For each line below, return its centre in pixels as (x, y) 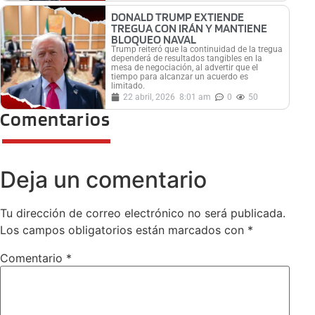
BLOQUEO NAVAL (154, 39)
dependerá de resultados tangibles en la (187, 58)
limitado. (128, 85)
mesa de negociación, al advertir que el (185, 67)
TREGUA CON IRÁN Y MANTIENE (189, 28)
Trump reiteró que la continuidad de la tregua (197, 49)
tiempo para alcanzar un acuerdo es (180, 76)
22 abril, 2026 (149, 97)
